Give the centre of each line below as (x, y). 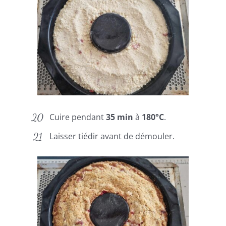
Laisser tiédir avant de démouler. (112, 136)
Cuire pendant (78, 117)
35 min (120, 117)
